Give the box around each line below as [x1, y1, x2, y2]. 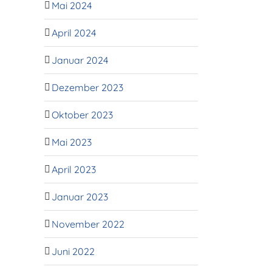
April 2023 [52, 163, 96, 175]
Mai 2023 [52, 135, 92, 148]
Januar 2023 [52, 190, 108, 203]
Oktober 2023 [52, 108, 113, 121]
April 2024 [52, 26, 96, 39]
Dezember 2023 [52, 81, 123, 93]
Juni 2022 [52, 245, 95, 257]
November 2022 [52, 217, 124, 230]
